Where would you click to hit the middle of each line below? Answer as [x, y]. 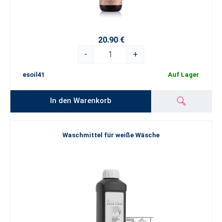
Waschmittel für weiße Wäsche [111, 135]
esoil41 [34, 75]
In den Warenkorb [81, 100]
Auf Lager [184, 75]
